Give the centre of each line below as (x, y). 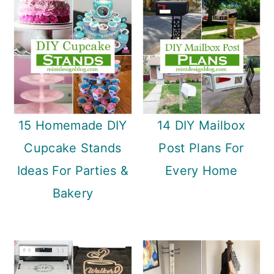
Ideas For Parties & (73, 171)
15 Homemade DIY (73, 126)
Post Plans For (201, 148)
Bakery (73, 194)
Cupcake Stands (73, 148)
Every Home (202, 171)
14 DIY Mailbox (201, 126)
